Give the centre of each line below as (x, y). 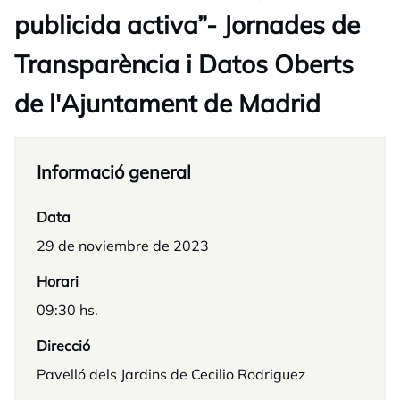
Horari (58, 281)
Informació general (114, 172)
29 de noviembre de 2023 (123, 246)
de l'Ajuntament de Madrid (167, 103)
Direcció (63, 346)
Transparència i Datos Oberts (184, 64)
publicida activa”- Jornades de (187, 25)
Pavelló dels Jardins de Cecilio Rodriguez (171, 374)
